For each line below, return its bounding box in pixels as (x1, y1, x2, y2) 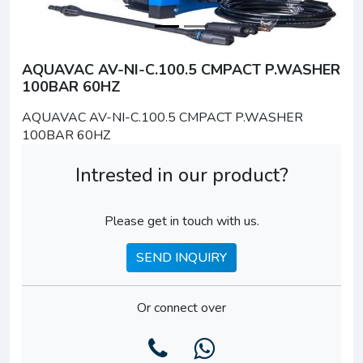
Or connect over (137, 299, 226, 317)
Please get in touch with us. (104, 212, 259, 230)
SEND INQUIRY (136, 249, 227, 267)
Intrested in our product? (75, 162, 288, 188)
